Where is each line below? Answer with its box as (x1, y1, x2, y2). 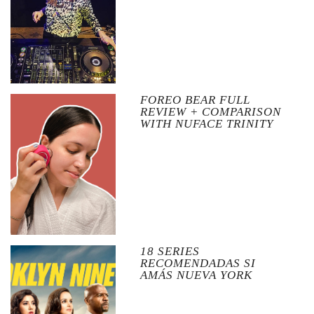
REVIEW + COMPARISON (139, 104, 281, 118)
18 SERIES (139, 244, 200, 258)
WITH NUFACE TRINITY (139, 116, 273, 130)
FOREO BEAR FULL (139, 93, 250, 107)
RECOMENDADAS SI (139, 256, 256, 270)
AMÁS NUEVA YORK (139, 268, 252, 282)
